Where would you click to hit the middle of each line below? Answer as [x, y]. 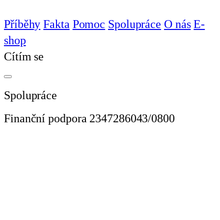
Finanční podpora [45, 118]
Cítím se [24, 56]
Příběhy [22, 24]
